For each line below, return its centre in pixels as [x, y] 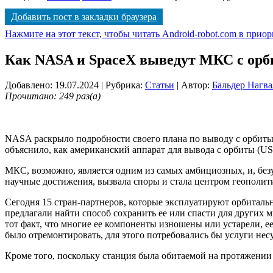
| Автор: [193, 85]
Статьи [160, 85]
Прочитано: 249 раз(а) [53, 96]
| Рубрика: [123, 85]
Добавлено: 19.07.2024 [52, 85]
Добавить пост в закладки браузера [84, 16]
